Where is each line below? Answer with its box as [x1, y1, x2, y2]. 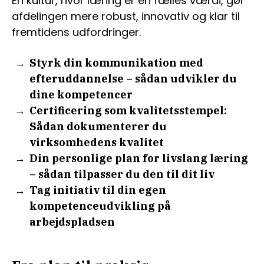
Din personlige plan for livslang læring [29, 151, 248, 165]
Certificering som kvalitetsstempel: [29, 104, 227, 117]
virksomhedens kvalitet [29, 136, 164, 149]
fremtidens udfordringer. [12, 25, 141, 39]
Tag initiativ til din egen [29, 183, 166, 197]
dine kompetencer [29, 88, 133, 101]
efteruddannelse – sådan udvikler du [29, 72, 237, 85]
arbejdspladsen [29, 215, 115, 229]
